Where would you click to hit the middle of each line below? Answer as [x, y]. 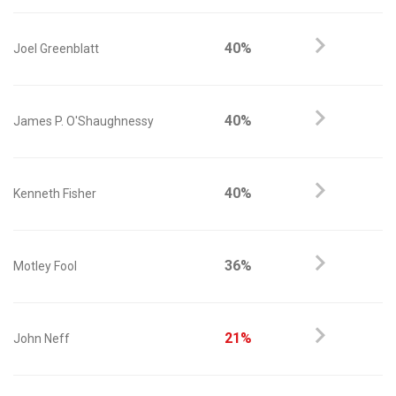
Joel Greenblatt [56, 49]
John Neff [42, 339]
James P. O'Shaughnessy [84, 121]
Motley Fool [45, 266]
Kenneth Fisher [55, 194]
